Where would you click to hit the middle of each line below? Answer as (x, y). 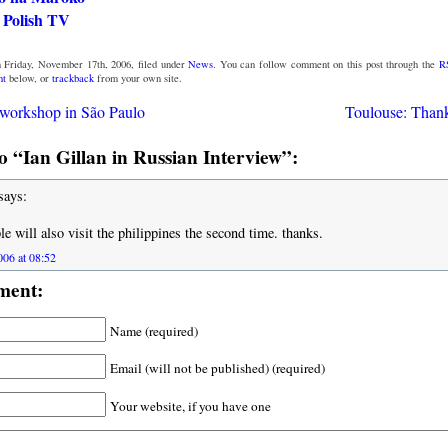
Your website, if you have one (190, 406)
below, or (28, 77)
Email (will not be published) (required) (217, 368)
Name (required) (153, 330)
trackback (72, 77)
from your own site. (137, 77)
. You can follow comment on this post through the (326, 63)
